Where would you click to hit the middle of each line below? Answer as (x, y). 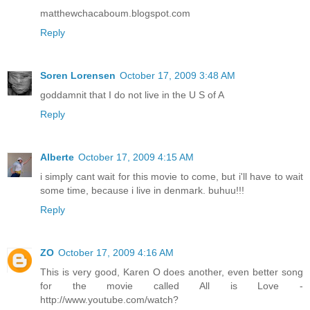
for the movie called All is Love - (172, 285)
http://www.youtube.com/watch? (109, 299)
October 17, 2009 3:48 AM (177, 75)
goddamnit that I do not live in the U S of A (132, 94)
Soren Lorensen (78, 75)
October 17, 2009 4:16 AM (116, 252)
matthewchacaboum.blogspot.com (115, 13)
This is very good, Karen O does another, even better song (172, 272)
